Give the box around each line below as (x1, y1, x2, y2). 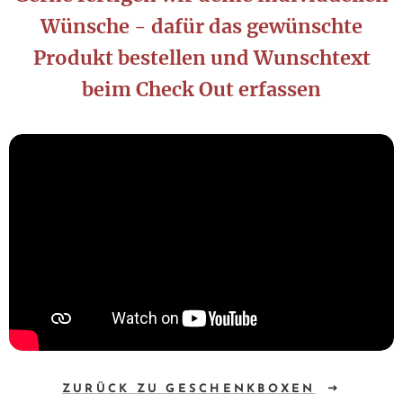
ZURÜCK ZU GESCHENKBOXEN (61, 382, 316, 395)
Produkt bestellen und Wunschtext (32, 46, 371, 70)
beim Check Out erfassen (82, 77, 321, 102)
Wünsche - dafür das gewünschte (40, 14, 363, 39)
